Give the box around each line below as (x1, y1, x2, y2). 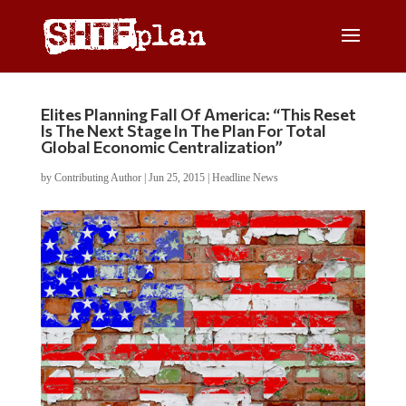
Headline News (211, 171, 278, 184)
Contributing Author (53, 171, 141, 184)
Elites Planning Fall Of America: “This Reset (40, 104, 356, 124)
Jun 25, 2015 (148, 171, 205, 184)
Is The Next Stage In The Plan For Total (40, 121, 326, 140)
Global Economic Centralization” (40, 137, 283, 157)
